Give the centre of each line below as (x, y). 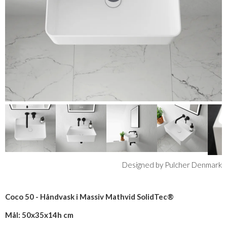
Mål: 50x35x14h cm (39, 215)
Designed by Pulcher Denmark (172, 165)
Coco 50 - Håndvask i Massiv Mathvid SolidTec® (89, 197)
